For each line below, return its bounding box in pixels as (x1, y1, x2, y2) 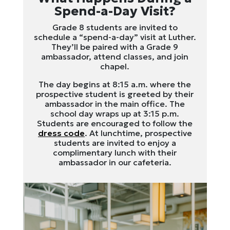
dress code (37, 128, 85, 138)
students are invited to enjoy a (53, 138, 176, 148)
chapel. (100, 61, 130, 71)
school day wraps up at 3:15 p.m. (50, 108, 180, 119)
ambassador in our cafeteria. (58, 157, 171, 167)
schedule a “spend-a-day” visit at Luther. (33, 32, 196, 42)
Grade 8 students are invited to (52, 22, 178, 32)
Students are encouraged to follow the (37, 118, 193, 128)
